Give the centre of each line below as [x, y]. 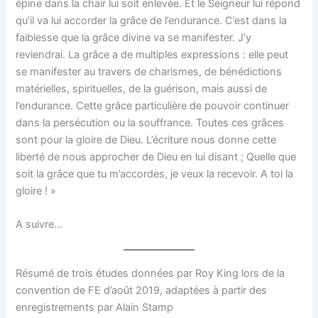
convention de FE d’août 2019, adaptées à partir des [142, 291]
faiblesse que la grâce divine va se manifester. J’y [134, 37]
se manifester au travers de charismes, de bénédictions [149, 71]
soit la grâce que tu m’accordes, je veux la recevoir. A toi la [155, 174]
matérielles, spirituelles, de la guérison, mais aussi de [142, 88]
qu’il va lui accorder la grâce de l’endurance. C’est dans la [152, 20]
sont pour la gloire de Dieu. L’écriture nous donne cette [146, 139]
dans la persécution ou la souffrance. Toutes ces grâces [150, 122]
